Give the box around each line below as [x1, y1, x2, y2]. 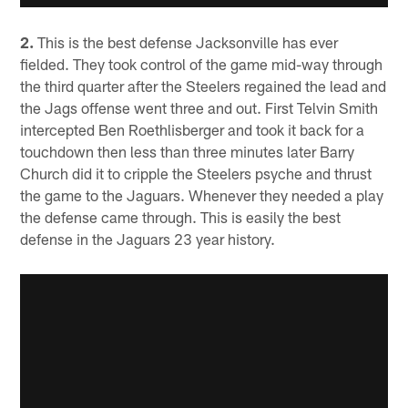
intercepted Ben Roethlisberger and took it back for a [20, 120, 365, 139]
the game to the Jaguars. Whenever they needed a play [20, 186, 384, 205]
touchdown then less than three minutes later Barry [20, 142, 355, 161]
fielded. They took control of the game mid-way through [20, 55, 383, 74]
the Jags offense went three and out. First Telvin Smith [20, 98, 379, 117]
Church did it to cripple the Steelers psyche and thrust [20, 164, 372, 183]
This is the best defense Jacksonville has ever [34, 33, 339, 52]
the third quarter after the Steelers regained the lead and [20, 76, 387, 96]
